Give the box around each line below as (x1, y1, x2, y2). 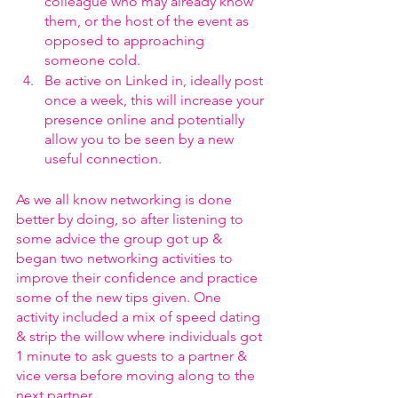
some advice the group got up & (16, 230, 226, 247)
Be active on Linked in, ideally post (44, 72, 267, 89)
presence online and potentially (44, 111, 248, 128)
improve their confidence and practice (16, 269, 261, 286)
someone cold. (44, 52, 140, 68)
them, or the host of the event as (44, 12, 252, 29)
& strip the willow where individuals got (16, 328, 266, 345)
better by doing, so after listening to (16, 211, 247, 227)
